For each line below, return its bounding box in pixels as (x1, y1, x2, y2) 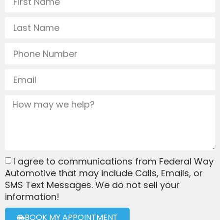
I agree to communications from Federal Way (13, 155, 214, 168)
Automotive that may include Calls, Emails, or (5, 167, 203, 180)
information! (5, 191, 59, 203)
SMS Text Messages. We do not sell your (5, 179, 180, 192)
